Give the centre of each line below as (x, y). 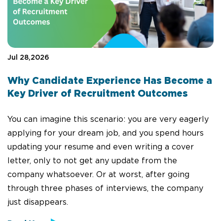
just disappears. (38, 202)
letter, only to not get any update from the (92, 160)
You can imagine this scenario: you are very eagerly (108, 119)
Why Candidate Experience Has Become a (110, 81)
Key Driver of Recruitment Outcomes (98, 94)
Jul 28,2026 (28, 58)
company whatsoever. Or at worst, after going (98, 174)
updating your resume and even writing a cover (101, 146)
